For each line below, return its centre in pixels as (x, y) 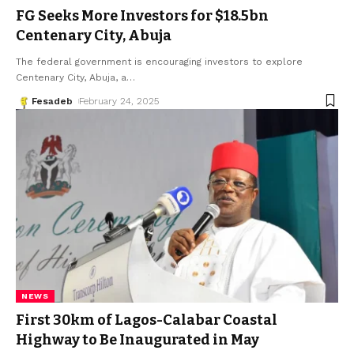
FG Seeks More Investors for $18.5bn (142, 15)
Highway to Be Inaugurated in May (137, 339)
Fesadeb (52, 101)
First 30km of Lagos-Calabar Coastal (147, 320)
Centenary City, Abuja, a (71, 77)
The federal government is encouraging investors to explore (159, 61)
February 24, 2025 (119, 101)
